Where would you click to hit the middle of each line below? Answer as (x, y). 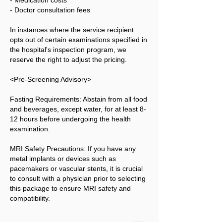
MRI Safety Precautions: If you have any (73, 149)
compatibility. (30, 198)
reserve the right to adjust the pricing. (68, 59)
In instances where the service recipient (72, 30)
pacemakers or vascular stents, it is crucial (76, 168)
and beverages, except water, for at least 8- (78, 109)
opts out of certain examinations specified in (79, 40)
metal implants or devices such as (63, 159)
